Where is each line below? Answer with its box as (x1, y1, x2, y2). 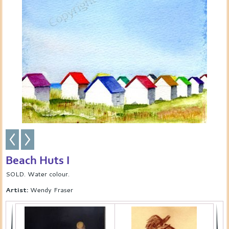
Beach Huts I (6, 154, 70, 168)
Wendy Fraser (28, 185, 73, 195)
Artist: (6, 185, 28, 195)
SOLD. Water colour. (6, 169, 70, 179)
